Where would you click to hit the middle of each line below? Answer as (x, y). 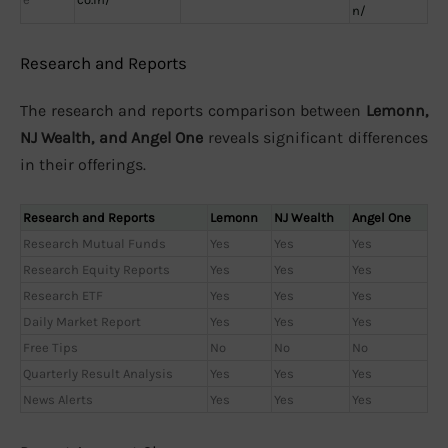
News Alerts (58, 399)
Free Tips (50, 347)
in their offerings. (83, 165)
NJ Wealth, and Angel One (111, 138)
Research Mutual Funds (94, 243)
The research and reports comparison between (193, 111)
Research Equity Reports (96, 269)
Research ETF (63, 295)
